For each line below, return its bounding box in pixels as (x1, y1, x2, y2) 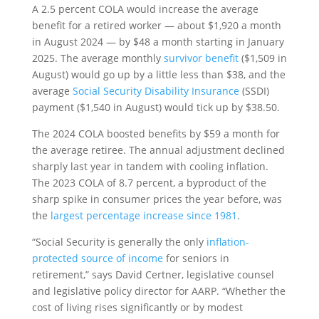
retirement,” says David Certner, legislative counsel (31, 267, 274, 281)
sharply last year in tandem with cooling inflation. (31, 159, 268, 173)
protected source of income (31, 251, 163, 265)
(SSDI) (239, 83, 269, 98)
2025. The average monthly (31, 51, 164, 65)
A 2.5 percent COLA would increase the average (31, 1, 258, 16)
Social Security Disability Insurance (72, 83, 239, 98)
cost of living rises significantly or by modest (31, 300, 243, 314)
